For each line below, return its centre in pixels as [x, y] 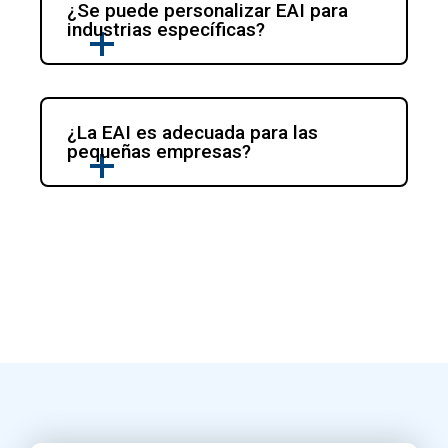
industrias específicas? [166, 30]
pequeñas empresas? [159, 152]
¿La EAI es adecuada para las [193, 133]
